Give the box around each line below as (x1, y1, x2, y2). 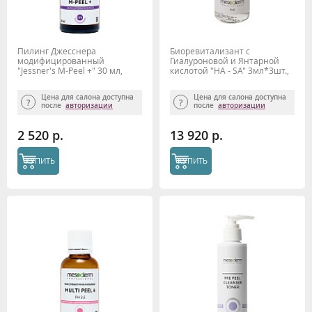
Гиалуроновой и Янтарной (170, 55, 279, 67)
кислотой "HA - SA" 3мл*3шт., (170, 65, 289, 77)
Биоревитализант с (170, 45, 250, 57)
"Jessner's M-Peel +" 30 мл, (17, 65, 123, 77)
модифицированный (17, 55, 104, 67)
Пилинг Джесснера (17, 45, 96, 57)
